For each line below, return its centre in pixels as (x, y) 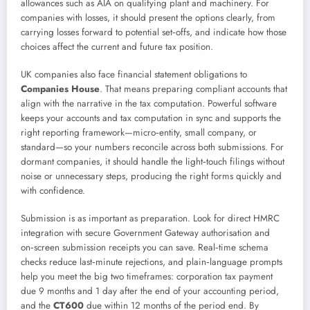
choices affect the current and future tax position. (117, 47)
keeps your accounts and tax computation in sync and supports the (151, 118)
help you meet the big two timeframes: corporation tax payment (147, 277)
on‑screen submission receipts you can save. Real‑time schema (145, 248)
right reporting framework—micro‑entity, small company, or (139, 133)
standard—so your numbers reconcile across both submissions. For (152, 147)
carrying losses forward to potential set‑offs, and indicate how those (154, 33)
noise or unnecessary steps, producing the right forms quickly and (151, 176)
